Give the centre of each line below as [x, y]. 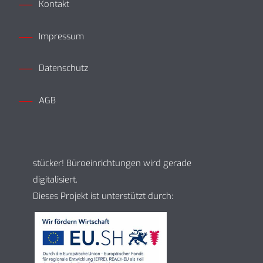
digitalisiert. [55, 179]
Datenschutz [63, 68]
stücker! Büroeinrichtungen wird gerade [112, 163]
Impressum [61, 36]
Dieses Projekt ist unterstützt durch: [103, 196]
